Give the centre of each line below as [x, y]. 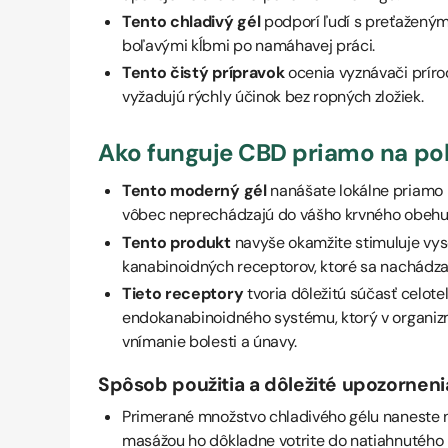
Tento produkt [176, 242]
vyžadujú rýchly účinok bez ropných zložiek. [273, 97]
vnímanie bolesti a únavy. [209, 341]
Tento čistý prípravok [203, 73]
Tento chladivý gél [191, 22]
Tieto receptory [183, 293]
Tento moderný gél [194, 191]
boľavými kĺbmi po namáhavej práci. [249, 46]
